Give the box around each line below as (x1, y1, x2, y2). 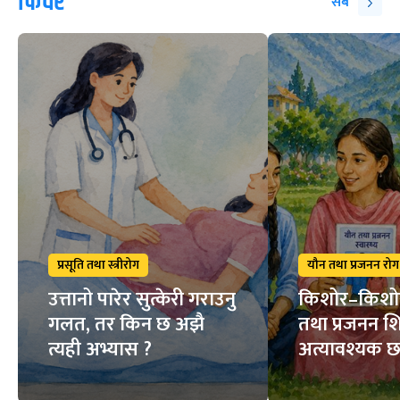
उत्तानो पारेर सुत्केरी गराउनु (48, 283, 236, 317)
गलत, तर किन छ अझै (48, 308, 204, 342)
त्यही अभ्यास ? (48, 333, 152, 367)
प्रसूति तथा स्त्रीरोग (57, 254, 139, 276)
